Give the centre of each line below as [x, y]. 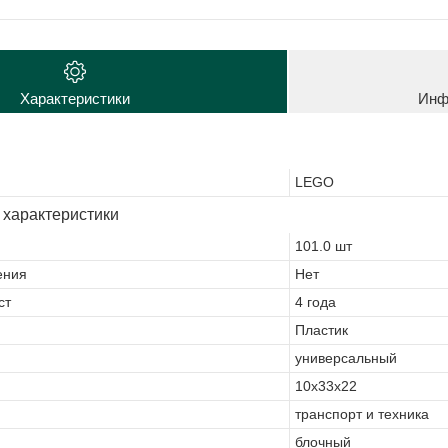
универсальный [346, 357]
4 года [315, 301]
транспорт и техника [362, 413]
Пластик [321, 329]
